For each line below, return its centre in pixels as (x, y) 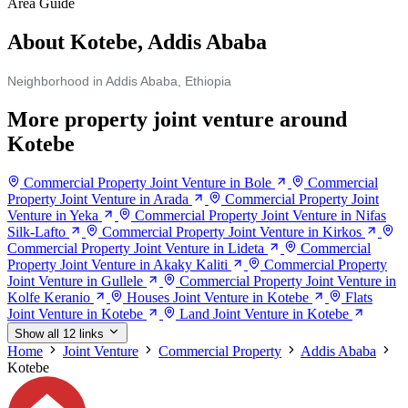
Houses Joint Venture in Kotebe (218, 298)
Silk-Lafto (36, 232)
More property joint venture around (177, 120)
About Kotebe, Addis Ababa (137, 42)
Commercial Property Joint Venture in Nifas (260, 216)
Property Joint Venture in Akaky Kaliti (117, 265)
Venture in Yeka (53, 216)
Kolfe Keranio (49, 298)
